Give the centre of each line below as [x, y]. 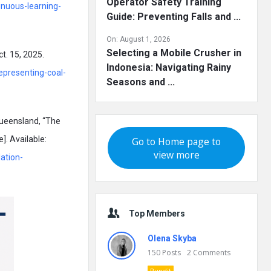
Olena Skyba [172, 238]
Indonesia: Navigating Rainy [169, 67]
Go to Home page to [176, 141]
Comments [212, 253]
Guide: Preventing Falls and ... [174, 17]
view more [176, 155]
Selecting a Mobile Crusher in [174, 53]
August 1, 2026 [145, 39]
